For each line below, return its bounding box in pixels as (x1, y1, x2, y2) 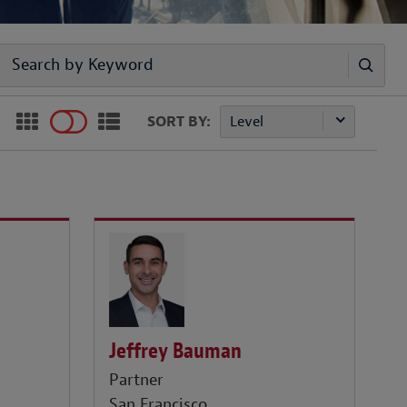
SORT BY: (147, 113, 212, 131)
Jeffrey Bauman (109, 336, 243, 364)
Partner (109, 370, 164, 392)
